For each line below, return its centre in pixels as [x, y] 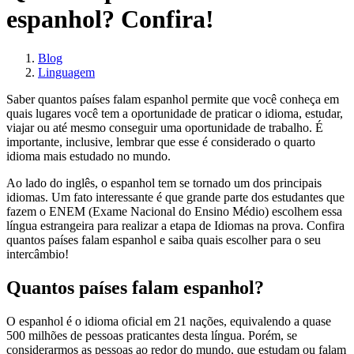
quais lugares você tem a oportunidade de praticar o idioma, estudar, [175, 113]
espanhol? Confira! [110, 19]
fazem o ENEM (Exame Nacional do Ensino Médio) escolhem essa [174, 211]
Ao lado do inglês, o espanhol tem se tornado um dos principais [164, 183]
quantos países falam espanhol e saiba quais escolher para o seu [164, 239]
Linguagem [66, 72]
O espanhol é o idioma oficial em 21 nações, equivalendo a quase [169, 321]
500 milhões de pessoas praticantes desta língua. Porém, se [152, 335]
